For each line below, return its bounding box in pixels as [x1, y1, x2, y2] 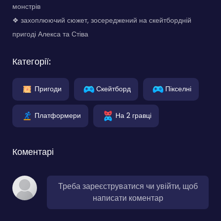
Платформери [35, 110, 81, 120]
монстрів [12, 1, 40, 11]
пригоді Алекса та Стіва [12, 29, 88, 39]
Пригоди [35, 83, 62, 94]
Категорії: [12, 55, 51, 68]
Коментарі [12, 145, 54, 158]
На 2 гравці [115, 110, 151, 120]
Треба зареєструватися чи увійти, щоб [58, 180, 198, 192]
